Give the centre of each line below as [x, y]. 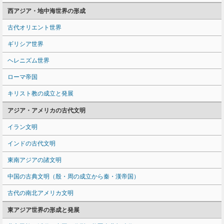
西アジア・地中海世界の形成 [46, 11]
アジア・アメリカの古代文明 [46, 110]
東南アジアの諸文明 [34, 160]
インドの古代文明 [31, 143]
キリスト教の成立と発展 [40, 93]
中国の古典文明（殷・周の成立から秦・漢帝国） [73, 176]
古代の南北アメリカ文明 [40, 193]
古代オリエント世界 [34, 27]
